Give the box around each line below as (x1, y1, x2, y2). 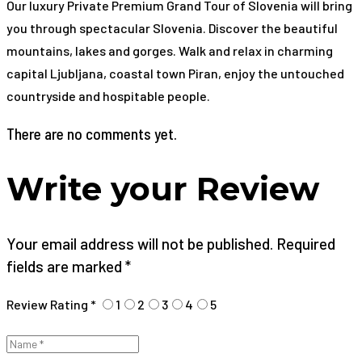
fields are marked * (6, 256, 131, 276)
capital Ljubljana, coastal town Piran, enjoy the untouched (6, 65, 344, 81)
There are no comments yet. (6, 124, 177, 143)
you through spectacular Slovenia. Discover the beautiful (6, 19, 338, 36)
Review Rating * (6, 297, 96, 313)
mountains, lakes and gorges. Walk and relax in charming (6, 42, 333, 58)
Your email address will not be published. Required (6, 234, 335, 253)
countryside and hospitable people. (6, 87, 210, 103)
